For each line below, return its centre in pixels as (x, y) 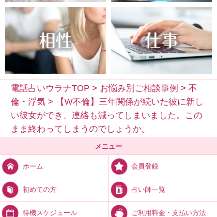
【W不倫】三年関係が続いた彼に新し (130, 101)
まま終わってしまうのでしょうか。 (81, 129)
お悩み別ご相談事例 (139, 88)
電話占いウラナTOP (50, 88)
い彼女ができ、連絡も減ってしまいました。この (107, 115)
